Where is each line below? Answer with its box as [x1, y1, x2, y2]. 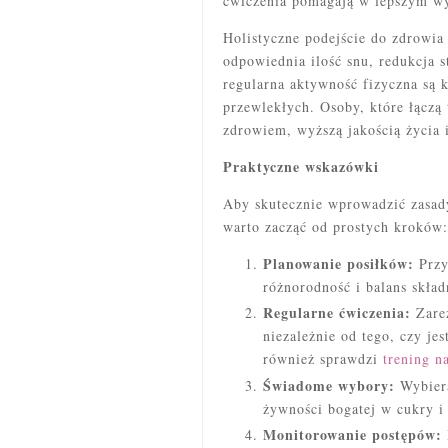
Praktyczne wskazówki [223, 155, 379, 177]
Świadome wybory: [263, 374, 395, 396]
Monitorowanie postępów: [263, 424, 442, 446]
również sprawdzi [263, 349, 383, 369]
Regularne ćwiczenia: [263, 302, 411, 324]
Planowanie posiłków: [263, 252, 414, 274]
